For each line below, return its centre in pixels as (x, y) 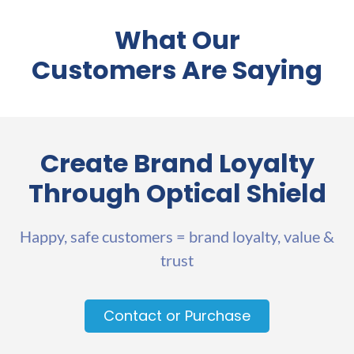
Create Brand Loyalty (177, 164)
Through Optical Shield (177, 194)
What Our (177, 40)
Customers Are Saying (177, 70)
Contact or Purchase (177, 315)
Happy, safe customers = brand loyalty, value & (177, 237)
